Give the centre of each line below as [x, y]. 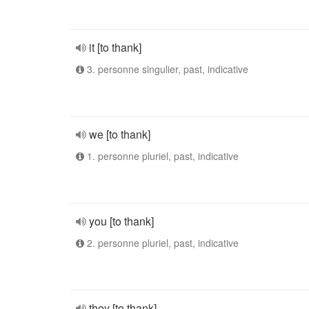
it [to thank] [115, 47]
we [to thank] [120, 134]
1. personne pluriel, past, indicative [161, 156]
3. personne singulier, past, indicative [166, 69]
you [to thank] [121, 221]
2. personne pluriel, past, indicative [161, 243]
